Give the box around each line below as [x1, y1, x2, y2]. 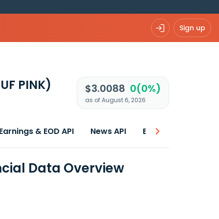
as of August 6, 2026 [85, 96, 146, 104]
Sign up [179, 22, 205, 33]
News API [90, 126, 126, 137]
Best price [143, 126, 183, 137]
